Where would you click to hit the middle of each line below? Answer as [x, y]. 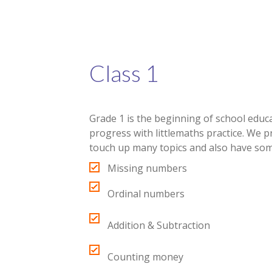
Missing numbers [147, 168]
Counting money [145, 257]
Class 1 [124, 73]
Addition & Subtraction [159, 225]
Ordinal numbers [146, 194]
